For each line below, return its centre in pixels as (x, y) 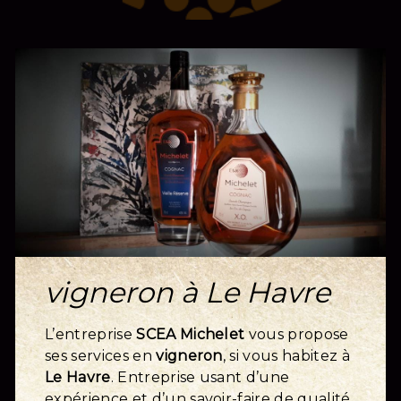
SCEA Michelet (191, 334)
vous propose (297, 334)
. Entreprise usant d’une (200, 377)
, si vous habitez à (286, 355)
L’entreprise (91, 334)
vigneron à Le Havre (188, 292)
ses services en (101, 355)
